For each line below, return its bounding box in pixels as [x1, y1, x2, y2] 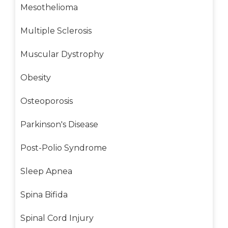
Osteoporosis [20, 96, 73, 106]
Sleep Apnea [20, 166, 72, 176]
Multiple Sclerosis [20, 25, 92, 36]
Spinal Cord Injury [20, 213, 94, 223]
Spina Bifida [20, 189, 68, 199]
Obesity [20, 72, 51, 82]
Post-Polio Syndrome [20, 142, 107, 153]
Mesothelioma [20, 2, 78, 12]
